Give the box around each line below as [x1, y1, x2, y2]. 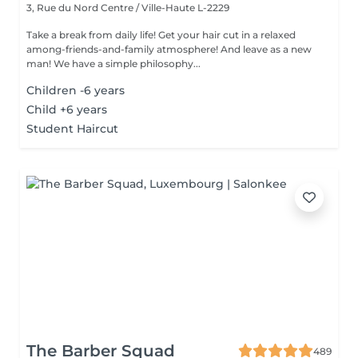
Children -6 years [26, 83, 125, 97]
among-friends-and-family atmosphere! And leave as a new [26, 43, 312, 55]
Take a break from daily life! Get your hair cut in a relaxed [26, 29, 296, 41]
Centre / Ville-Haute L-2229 [101, 2, 229, 14]
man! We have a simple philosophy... [54, 58, 201, 70]
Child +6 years [26, 102, 107, 117]
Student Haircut [26, 121, 118, 136]
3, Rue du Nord [26, 2, 101, 14]
